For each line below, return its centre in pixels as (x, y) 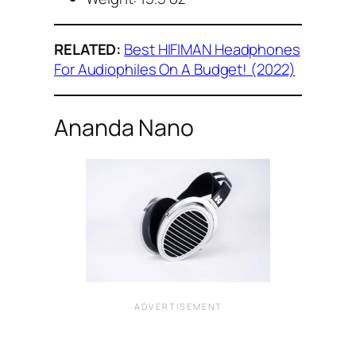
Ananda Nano (124, 127)
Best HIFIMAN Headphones (212, 50)
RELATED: (88, 50)
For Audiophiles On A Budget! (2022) (175, 70)
